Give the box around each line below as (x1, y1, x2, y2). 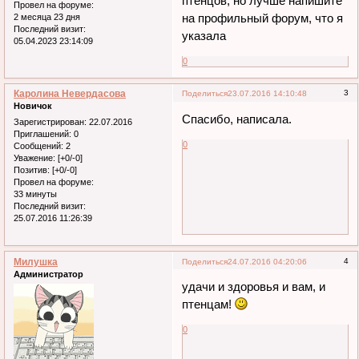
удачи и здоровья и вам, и (182, 280, 326, 294)
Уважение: (14, 152, 55, 163)
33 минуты (14, 188, 57, 199)
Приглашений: (14, 128, 71, 139)
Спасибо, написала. (182, 111, 292, 126)
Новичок (14, 101, 52, 111)
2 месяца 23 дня (14, 12, 80, 22)
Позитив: (14, 164, 50, 175)
